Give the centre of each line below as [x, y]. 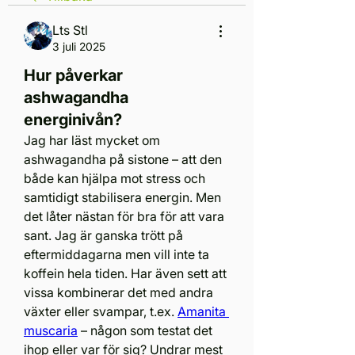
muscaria [51, 330]
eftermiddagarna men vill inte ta [116, 254]
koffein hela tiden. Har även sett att [125, 273]
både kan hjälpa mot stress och [115, 178]
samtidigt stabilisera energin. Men [122, 197]
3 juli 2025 [79, 46]
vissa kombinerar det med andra [118, 292]
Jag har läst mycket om [92, 140]
